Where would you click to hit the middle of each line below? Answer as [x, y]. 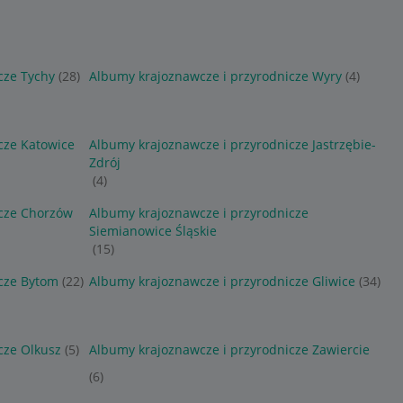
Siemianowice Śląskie [152, 231]
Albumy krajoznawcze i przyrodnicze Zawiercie [229, 349]
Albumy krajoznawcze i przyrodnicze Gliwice [222, 281]
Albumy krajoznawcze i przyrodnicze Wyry [215, 76]
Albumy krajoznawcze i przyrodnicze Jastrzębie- [232, 144]
